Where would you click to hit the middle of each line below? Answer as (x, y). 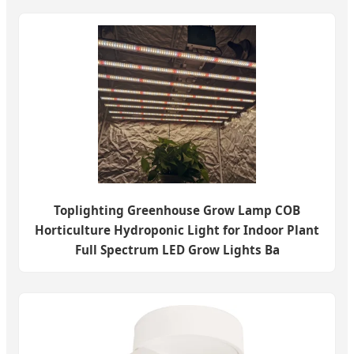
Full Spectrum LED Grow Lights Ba (177, 249)
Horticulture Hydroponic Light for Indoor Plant (177, 230)
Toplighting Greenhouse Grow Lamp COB (177, 210)
